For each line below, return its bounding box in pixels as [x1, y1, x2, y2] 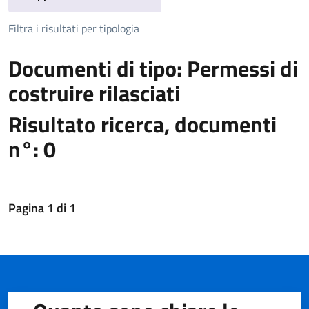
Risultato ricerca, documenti [8, 108, 277, 141]
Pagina [8, 199, 47, 218]
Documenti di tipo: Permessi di [8, 52, 298, 86]
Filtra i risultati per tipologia [8, 20, 139, 37]
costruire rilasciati [8, 77, 180, 110]
